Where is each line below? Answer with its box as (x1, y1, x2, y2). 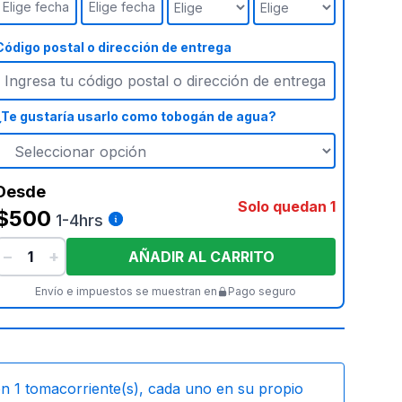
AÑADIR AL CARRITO (127, 248, 275, 266)
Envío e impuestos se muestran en (34, 284, 217, 298)
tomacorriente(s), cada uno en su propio (25, 380, 304, 398)
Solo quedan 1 (238, 197, 336, 215)
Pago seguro (227, 284, 296, 298)
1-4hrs (56, 211, 103, 230)
